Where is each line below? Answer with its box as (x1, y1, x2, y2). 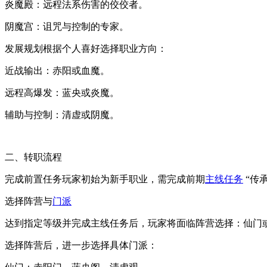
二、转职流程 (5, 151, 62, 162)
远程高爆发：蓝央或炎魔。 (5, 87, 119, 98)
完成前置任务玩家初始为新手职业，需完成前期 (5, 173, 205, 184)
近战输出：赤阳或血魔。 (5, 65, 110, 76)
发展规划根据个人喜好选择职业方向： (5, 43, 167, 54)
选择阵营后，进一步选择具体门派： (5, 240, 157, 250)
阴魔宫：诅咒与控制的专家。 (5, 21, 129, 32)
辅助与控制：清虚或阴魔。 (5, 109, 119, 120)
